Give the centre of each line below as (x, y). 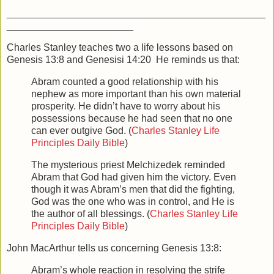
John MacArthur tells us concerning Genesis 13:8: (114, 248)
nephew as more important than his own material (136, 94)
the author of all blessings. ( (91, 213)
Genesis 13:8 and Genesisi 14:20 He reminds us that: (123, 60)
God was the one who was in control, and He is (133, 201)
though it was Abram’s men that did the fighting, (133, 189)
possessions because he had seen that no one (132, 119)
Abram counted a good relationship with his (125, 82)
